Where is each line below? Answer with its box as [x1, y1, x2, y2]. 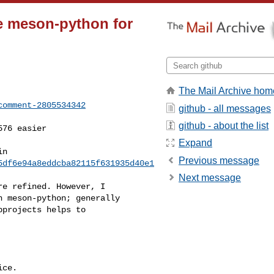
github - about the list [179, 120, 268, 131]
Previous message [179, 155, 259, 166]
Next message [179, 172, 241, 183]
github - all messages [179, 103, 271, 114]
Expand [179, 138, 212, 149]
